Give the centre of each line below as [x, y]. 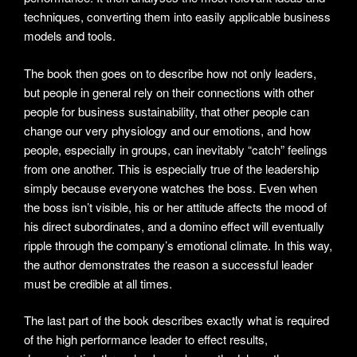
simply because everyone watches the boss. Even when [171, 187]
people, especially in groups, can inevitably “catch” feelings [176, 149]
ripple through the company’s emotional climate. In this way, [178, 245]
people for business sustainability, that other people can [167, 111]
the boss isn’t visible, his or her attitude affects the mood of [175, 206]
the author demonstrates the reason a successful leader [169, 264]
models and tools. [70, 36]
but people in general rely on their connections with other [169, 92]
